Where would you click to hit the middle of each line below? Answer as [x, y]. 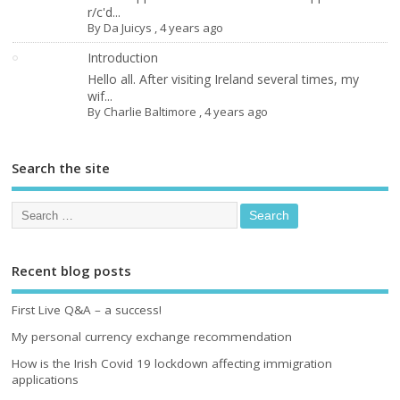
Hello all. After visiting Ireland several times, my [224, 79]
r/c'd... [104, 12]
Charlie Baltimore [150, 111]
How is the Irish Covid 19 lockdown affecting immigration [172, 364]
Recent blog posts [72, 271]
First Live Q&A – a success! [87, 309]
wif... [100, 96]
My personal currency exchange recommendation [152, 337]
